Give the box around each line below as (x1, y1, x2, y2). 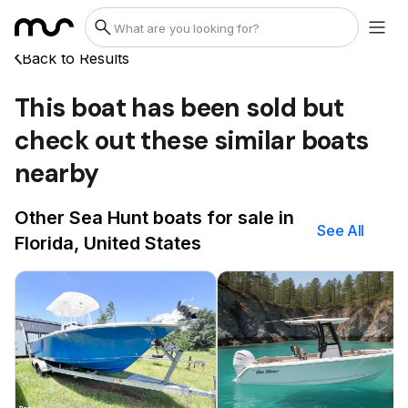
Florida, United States (15, 232, 201, 254)
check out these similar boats (15, 124, 369, 158)
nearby (15, 157, 99, 190)
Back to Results (22, 48, 129, 67)
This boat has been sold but (15, 91, 344, 125)
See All (317, 220, 364, 240)
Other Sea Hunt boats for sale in (15, 207, 294, 229)
